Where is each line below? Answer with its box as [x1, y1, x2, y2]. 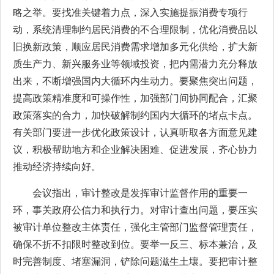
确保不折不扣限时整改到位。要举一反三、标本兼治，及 [13, 239, 257, 250]
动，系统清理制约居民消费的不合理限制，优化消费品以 [13, 24, 257, 35]
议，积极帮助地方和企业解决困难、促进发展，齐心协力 [13, 144, 257, 155]
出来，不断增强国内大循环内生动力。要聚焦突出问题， [13, 76, 257, 86]
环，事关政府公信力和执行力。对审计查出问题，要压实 [13, 205, 257, 215]
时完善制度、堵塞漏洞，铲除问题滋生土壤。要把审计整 [13, 256, 257, 267]
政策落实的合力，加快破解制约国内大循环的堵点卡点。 [13, 110, 257, 120]
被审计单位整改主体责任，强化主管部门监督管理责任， [13, 222, 257, 232]
